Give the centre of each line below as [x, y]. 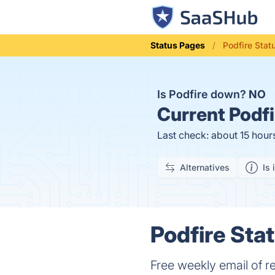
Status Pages [178, 45]
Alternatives [205, 167]
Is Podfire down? [203, 94]
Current [191, 114]
